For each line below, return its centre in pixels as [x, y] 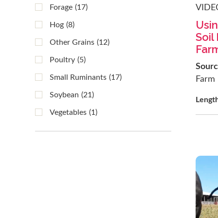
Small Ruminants [78, 77]
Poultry [62, 60]
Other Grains [72, 42]
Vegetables [68, 112]
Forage [61, 7]
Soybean [64, 95]
